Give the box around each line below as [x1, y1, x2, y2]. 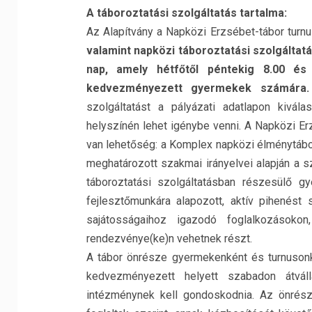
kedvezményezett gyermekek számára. [86, 81, 310, 95]
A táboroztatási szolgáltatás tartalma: [86, 6, 287, 19]
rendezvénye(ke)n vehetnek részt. [86, 232, 252, 245]
